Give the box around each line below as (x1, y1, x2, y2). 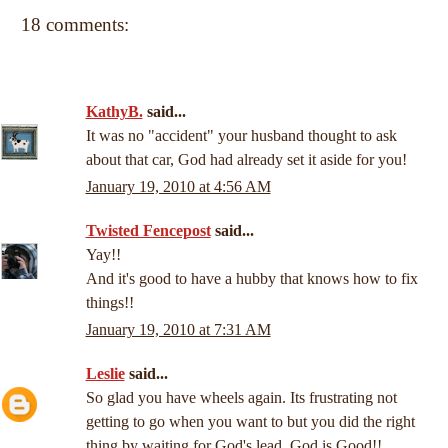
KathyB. (85, 103, 143, 120)
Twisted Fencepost (85, 222, 211, 240)
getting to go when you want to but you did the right (85, 413, 415, 431)
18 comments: (20, 14, 129, 35)
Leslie (85, 365, 125, 383)
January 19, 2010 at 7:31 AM (85, 321, 271, 339)
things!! (85, 294, 134, 312)
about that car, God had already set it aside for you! (85, 151, 407, 168)
